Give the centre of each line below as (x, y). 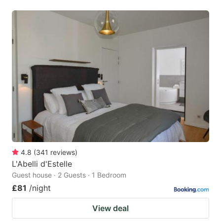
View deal (110, 208)
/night (40, 188)
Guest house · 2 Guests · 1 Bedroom (69, 175)
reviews (63, 152)
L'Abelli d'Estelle (42, 164)
